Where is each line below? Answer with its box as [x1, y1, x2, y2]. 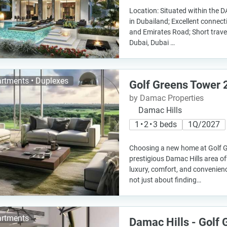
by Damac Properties [129, 93, 204, 103]
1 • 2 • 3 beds [135, 120, 177, 129]
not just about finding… [129, 176, 201, 184]
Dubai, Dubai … [129, 39, 175, 47]
